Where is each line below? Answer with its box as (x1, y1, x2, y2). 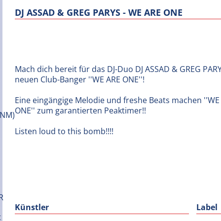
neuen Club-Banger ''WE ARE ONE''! (15, 74, 147, 85)
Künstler (15, 202, 49, 213)
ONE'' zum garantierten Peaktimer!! (15, 105, 146, 116)
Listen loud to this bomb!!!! (15, 126, 113, 137)
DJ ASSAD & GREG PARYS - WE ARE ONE (15, 6, 183, 18)
